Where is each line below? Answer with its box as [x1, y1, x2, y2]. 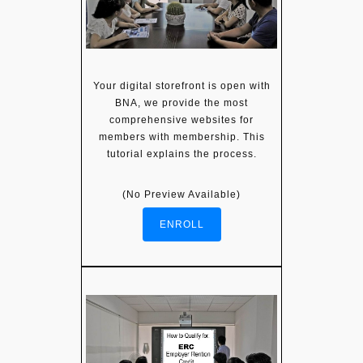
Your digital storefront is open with [92, 79, 271, 92]
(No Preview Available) [122, 188, 241, 200]
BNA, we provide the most [115, 96, 248, 109]
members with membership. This [98, 130, 265, 143]
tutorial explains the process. [106, 147, 257, 160]
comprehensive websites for [109, 113, 254, 126]
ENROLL [159, 218, 204, 230]
